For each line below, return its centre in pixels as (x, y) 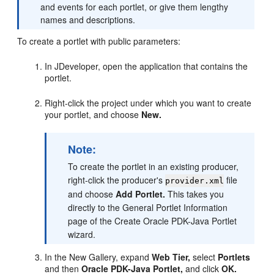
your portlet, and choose (93, 114)
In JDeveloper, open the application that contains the (146, 66)
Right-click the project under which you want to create (148, 103)
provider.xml (195, 181)
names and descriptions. (88, 20)
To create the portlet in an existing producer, (154, 166)
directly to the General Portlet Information (148, 207)
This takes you (195, 194)
